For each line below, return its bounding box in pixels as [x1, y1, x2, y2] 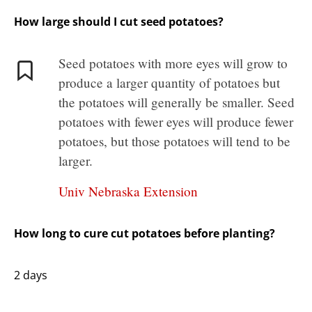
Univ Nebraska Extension [58, 182, 198, 201]
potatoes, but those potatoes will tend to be [58, 132, 290, 150]
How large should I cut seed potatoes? [14, 14, 224, 30]
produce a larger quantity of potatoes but [58, 74, 280, 92]
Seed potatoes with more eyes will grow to [58, 54, 288, 72]
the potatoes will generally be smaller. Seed [58, 93, 295, 111]
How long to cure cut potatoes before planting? [14, 226, 275, 242]
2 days [14, 267, 47, 283]
